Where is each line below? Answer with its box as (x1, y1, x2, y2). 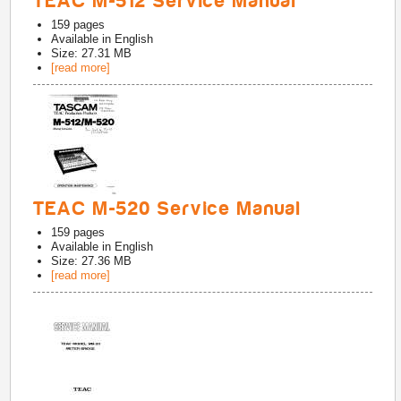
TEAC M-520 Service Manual (33, 198, 303, 219)
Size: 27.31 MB (51, 47, 132, 60)
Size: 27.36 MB (51, 254, 132, 268)
